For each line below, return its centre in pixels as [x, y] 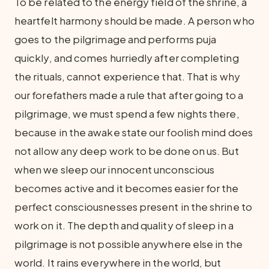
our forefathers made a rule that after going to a [129, 95]
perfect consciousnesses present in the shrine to [133, 207]
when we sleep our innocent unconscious [115, 169]
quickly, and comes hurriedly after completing [127, 58]
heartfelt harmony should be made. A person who [134, 20]
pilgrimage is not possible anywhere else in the [128, 244]
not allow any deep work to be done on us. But [127, 151]
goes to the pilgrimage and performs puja [116, 39]
